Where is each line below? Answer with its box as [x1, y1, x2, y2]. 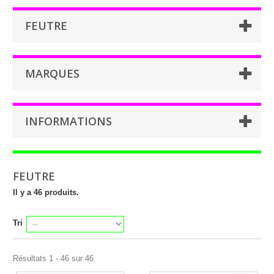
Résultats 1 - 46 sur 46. [13, 254, 96, 263]
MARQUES [25, 66, 80, 81]
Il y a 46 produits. [13, 188, 79, 197]
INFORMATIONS [25, 114, 112, 128]
